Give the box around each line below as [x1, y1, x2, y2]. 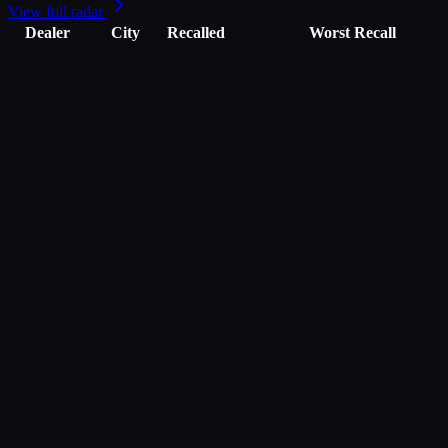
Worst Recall [309, 24, 396, 42]
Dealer [24, 24, 70, 42]
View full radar [8, 3, 107, 21]
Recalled [167, 24, 225, 42]
